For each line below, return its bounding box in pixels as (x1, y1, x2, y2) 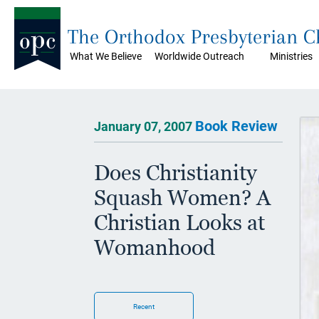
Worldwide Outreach (155, 51, 244, 62)
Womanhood (94, 235, 215, 260)
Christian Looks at (94, 210, 265, 235)
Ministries (270, 51, 313, 62)
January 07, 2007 (94, 119, 195, 134)
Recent (133, 303, 155, 310)
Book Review (195, 117, 278, 135)
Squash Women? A (94, 185, 271, 210)
